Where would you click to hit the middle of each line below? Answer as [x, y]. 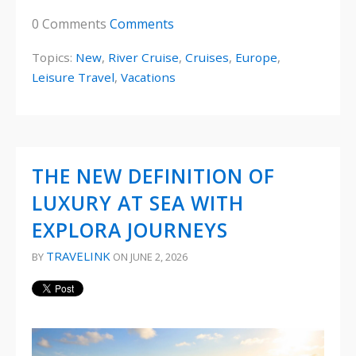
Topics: [54, 57]
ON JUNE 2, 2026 [149, 256]
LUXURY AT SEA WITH [138, 203]
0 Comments [71, 24]
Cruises [207, 57]
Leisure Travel [73, 77]
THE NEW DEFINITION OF [153, 176]
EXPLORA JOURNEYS [130, 230]
